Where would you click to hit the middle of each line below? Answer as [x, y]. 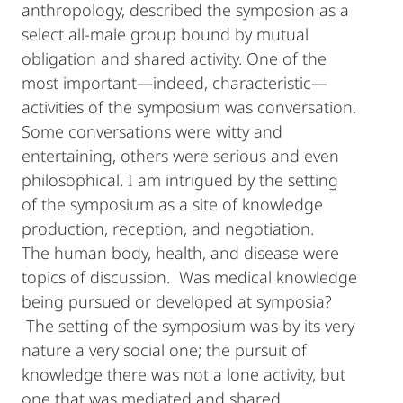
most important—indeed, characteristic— [175, 83]
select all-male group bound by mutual [165, 34]
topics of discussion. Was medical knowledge [189, 277]
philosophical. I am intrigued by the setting [180, 180]
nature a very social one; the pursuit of [164, 350]
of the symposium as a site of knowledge [172, 204]
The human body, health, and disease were [180, 253]
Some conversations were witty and [152, 131]
